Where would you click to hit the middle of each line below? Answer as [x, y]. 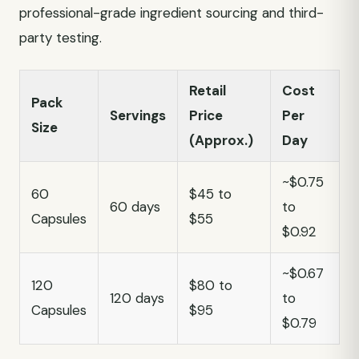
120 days [137, 298]
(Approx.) [221, 140]
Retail [208, 91]
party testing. [61, 38]
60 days [135, 207]
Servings [138, 115]
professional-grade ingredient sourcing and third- [171, 13]
